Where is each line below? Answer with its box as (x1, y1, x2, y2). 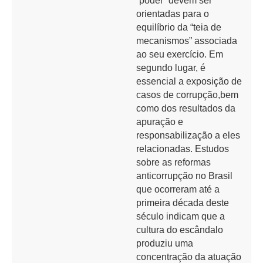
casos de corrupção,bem (136, 90, 238, 100)
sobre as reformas (136, 157, 211, 167)
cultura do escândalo (136, 225, 223, 235)
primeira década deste (136, 198, 229, 208)
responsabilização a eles (136, 130, 240, 140)
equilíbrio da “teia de (136, 22, 221, 32)
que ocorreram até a (136, 184, 220, 194)
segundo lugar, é (136, 63, 205, 73)
